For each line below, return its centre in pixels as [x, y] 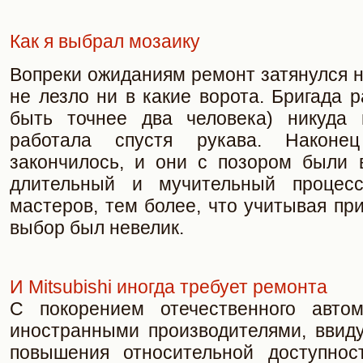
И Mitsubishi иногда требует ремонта [169, 287]
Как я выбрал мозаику [105, 41]
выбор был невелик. [97, 228]
